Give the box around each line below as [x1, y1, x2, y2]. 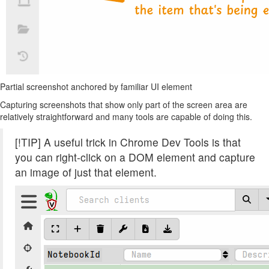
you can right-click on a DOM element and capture [15, 150, 255, 165]
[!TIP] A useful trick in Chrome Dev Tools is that [15, 134, 241, 150]
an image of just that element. [15, 165, 157, 180]
